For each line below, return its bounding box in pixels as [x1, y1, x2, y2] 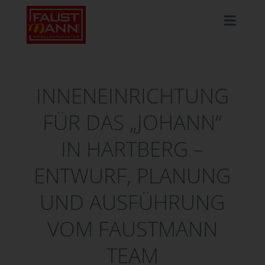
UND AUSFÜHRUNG [40, 188, 225, 216]
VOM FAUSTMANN [47, 214, 218, 243]
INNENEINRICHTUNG [35, 81, 229, 109]
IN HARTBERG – [60, 134, 204, 163]
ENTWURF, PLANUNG [34, 161, 231, 189]
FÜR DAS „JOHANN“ [43, 108, 222, 136]
